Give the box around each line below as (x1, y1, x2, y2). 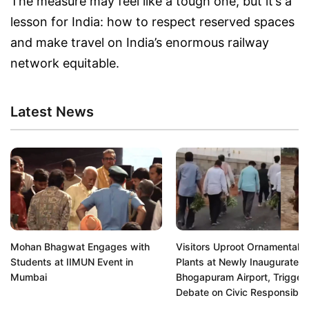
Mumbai (10, 271, 47, 283)
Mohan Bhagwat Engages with (10, 241, 150, 253)
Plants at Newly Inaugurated (176, 256, 305, 268)
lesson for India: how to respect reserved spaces (10, 14, 295, 30)
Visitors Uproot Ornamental (176, 241, 299, 253)
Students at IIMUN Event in (10, 256, 133, 268)
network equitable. (10, 56, 119, 71)
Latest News (10, 103, 94, 121)
